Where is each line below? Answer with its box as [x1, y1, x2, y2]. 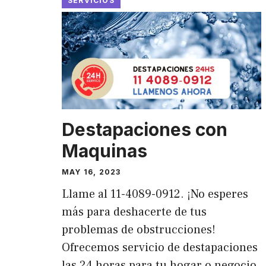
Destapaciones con [62, 119, 227, 141]
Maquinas [62, 140, 147, 162]
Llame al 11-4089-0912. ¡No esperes [62, 186, 248, 202]
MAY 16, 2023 [62, 167, 121, 177]
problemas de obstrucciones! [62, 222, 216, 238]
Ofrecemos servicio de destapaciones [62, 240, 258, 256]
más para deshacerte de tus [62, 204, 207, 220]
